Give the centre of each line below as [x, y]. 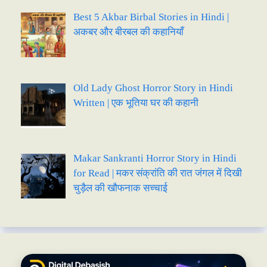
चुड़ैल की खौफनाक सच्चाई [120, 188]
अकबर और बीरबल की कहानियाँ [128, 32]
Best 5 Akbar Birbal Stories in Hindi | [151, 17]
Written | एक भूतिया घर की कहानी [136, 103]
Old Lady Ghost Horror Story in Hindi [153, 88]
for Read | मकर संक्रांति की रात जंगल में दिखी [157, 173]
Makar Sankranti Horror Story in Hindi [155, 158]
